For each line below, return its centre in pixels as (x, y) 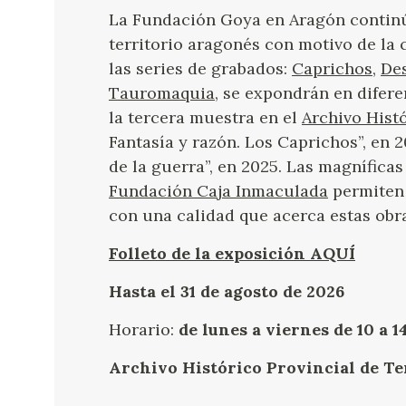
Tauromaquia (162, 92)
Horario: (144, 329)
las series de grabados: (200, 68)
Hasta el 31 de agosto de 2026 (227, 291)
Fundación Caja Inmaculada (218, 190)
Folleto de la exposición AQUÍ (232, 253)
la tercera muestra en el (205, 117)
